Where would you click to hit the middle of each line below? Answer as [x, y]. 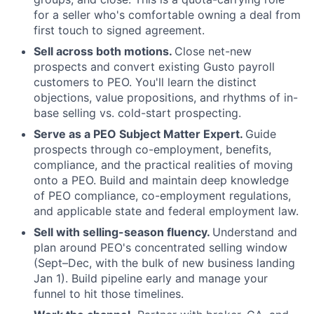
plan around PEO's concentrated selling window [161, 247]
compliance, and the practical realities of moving [163, 165]
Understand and [255, 232]
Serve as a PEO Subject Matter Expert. [139, 134]
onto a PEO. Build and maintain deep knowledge [161, 180]
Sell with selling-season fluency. [123, 232]
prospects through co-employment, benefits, [152, 149]
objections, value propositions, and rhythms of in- [166, 97]
